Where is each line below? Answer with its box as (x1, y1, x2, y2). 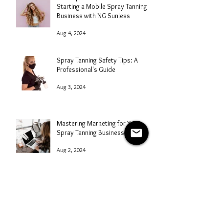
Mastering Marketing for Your (57, 119, 140, 128)
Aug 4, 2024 (57, 29, 86, 37)
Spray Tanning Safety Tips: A (57, 56, 138, 65)
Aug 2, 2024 (57, 146, 86, 153)
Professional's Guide (57, 65, 115, 74)
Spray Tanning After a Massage (57, 182, 145, 191)
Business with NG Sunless (57, 11, 130, 21)
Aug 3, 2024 (57, 83, 86, 90)
